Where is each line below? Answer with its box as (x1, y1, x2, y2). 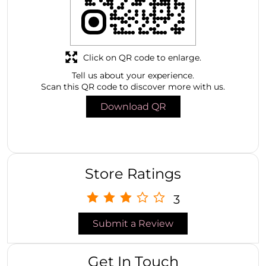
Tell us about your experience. (72, 69, 194, 81)
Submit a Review (93, 218, 173, 230)
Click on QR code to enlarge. (83, 52, 201, 63)
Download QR (100, 100, 166, 112)
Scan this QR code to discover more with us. (41, 81, 225, 92)
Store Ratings (85, 165, 181, 183)
